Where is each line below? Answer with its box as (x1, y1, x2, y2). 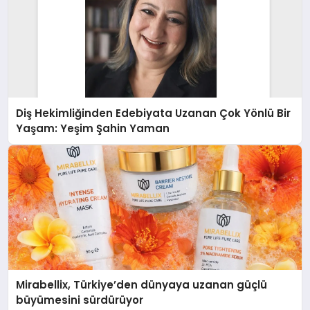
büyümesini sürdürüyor (16, 293, 144, 308)
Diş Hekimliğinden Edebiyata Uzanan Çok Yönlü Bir (16, 105, 291, 120)
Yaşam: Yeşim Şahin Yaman (16, 120, 170, 136)
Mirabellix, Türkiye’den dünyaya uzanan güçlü (16, 277, 268, 293)
